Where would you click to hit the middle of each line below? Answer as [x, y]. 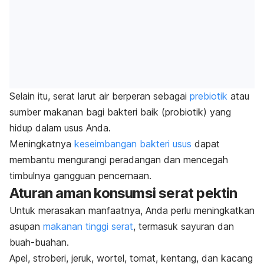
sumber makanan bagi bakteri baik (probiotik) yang [120, 112]
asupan [26, 226]
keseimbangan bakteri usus [133, 143]
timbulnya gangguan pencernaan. [80, 175]
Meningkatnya [42, 143]
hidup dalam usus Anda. [60, 128]
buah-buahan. [39, 242]
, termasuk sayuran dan [184, 226]
